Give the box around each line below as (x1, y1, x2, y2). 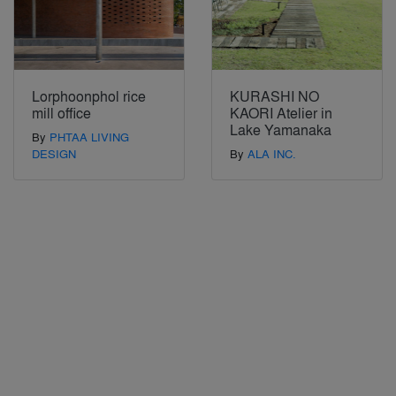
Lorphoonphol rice (32, 86, 146, 107)
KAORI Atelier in (230, 103, 332, 124)
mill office (32, 103, 91, 124)
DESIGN (32, 145, 76, 163)
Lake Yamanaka (230, 119, 331, 141)
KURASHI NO (230, 86, 319, 107)
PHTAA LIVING (49, 128, 129, 146)
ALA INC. (247, 145, 296, 163)
